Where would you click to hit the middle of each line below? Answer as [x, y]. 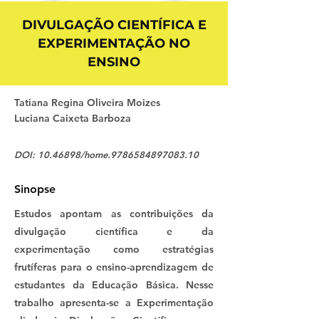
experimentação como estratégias [114, 250]
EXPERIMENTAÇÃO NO [114, 44]
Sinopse [35, 189]
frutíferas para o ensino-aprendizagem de [114, 267]
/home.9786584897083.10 [140, 155]
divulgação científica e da [114, 232]
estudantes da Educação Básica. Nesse [114, 285]
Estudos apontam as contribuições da [114, 214]
